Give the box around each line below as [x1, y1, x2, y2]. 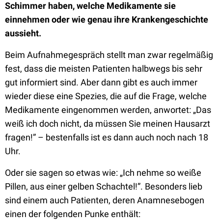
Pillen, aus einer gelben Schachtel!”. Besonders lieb [5, 181, 202, 192]
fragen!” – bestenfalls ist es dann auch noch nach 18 [5, 132, 208, 142]
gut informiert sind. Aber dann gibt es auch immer [5, 77, 197, 87]
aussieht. [5, 28, 41, 38]
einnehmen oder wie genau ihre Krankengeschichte [5, 14, 208, 25]
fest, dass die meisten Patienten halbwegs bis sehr [5, 63, 202, 74]
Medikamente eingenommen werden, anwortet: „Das [5, 105, 211, 115]
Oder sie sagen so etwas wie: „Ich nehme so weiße [5, 167, 201, 178]
